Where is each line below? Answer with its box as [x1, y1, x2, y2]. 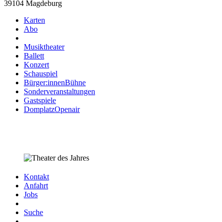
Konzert [24, 60, 49, 69]
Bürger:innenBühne [24, 78, 86, 87]
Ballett [24, 51, 44, 60]
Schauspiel [24, 69, 57, 78]
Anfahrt [24, 181, 48, 190]
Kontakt [24, 172, 49, 181]
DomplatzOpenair [24, 105, 80, 113]
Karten [24, 15, 45, 24]
